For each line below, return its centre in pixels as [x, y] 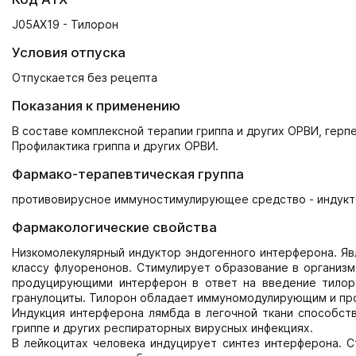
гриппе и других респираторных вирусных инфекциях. [163, 328]
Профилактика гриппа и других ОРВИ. [115, 146]
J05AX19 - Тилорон [65, 24]
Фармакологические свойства [114, 227]
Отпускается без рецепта [85, 77]
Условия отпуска [69, 52]
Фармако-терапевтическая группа [128, 174]
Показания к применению [96, 106]
